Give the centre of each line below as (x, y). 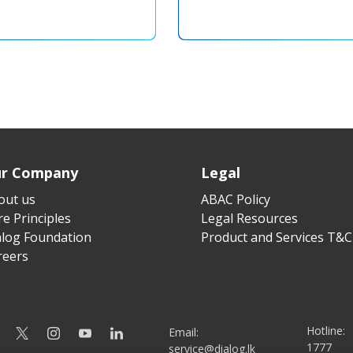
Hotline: (326, 331)
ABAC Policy (235, 199)
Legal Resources (249, 218)
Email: (184, 332)
